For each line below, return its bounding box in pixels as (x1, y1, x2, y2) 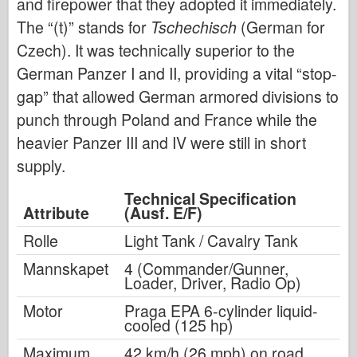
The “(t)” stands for (17, 15, 147, 38)
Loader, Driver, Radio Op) (124, 271, 301, 294)
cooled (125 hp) (124, 313, 233, 336)
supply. (17, 154, 65, 177)
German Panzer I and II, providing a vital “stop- (17, 61, 337, 84)
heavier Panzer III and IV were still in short (17, 131, 306, 154)
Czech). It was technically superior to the (17, 38, 295, 61)
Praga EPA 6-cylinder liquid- (124, 299, 318, 322)
